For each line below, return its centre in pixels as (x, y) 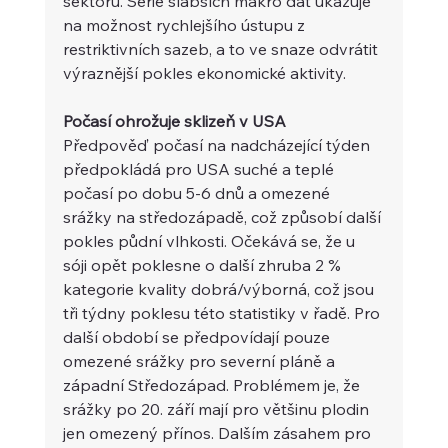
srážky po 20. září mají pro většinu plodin (217, 408)
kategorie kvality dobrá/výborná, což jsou (220, 288)
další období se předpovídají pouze (198, 336)
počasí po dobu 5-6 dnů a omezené (198, 192)
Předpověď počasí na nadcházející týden (218, 144)
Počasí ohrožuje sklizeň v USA (176, 120)
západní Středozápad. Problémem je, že (213, 384)
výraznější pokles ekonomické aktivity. (204, 72)
